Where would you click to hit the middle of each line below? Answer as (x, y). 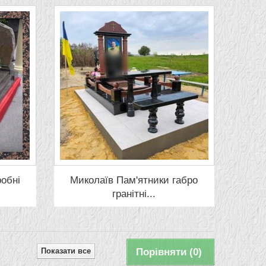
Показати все (66, 251)
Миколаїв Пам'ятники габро (134, 180)
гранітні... (134, 194)
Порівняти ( (164, 252)
